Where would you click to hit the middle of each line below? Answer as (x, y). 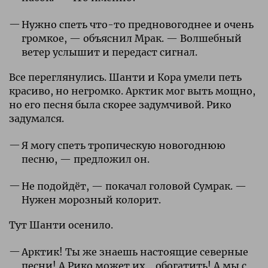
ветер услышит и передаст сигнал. (109, 52)
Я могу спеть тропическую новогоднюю (123, 145)
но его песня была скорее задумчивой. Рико (120, 104)
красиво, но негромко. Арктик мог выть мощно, (132, 91)
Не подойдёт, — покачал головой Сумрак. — (134, 186)
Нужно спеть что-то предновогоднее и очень (137, 24)
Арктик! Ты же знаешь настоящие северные (135, 252)
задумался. (36, 118)
